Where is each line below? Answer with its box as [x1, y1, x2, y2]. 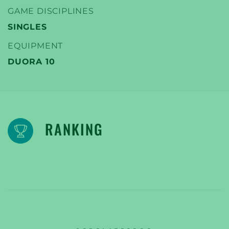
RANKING [45, 118, 103, 140]
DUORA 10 [8, 57, 55, 66]
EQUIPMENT [8, 41, 63, 51]
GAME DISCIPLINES [8, 6, 94, 16]
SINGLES [8, 22, 47, 32]
